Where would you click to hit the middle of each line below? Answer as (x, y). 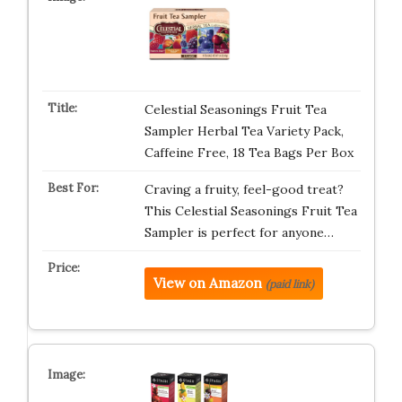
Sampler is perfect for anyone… (239, 232)
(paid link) (289, 284)
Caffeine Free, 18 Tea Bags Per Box (249, 153)
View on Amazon (207, 283)
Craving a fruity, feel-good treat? (244, 189)
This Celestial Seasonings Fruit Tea (250, 211)
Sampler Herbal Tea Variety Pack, (244, 131)
